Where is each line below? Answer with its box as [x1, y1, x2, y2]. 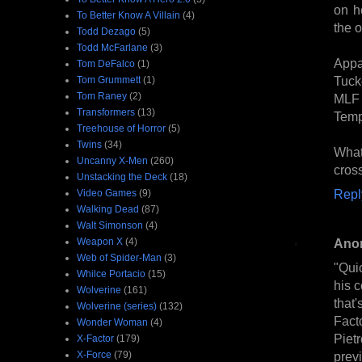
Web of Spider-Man [77, 251, 162, 263]
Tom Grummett [77, 74, 141, 86]
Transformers [77, 106, 135, 118]
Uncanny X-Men [77, 154, 148, 166]
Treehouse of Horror [77, 122, 166, 134]
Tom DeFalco [77, 57, 135, 69]
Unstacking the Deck [77, 170, 167, 183]
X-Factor [77, 332, 114, 344]
